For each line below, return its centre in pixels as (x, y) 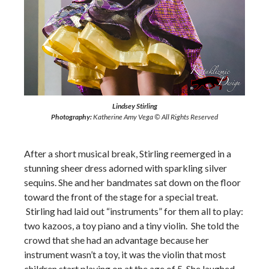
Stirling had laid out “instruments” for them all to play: (134, 211)
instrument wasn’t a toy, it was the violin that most (125, 255)
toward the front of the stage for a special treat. (121, 197)
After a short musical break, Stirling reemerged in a (128, 154)
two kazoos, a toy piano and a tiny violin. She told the (131, 226)
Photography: (71, 117)
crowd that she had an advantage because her (116, 240)
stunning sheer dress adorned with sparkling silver (125, 168)
